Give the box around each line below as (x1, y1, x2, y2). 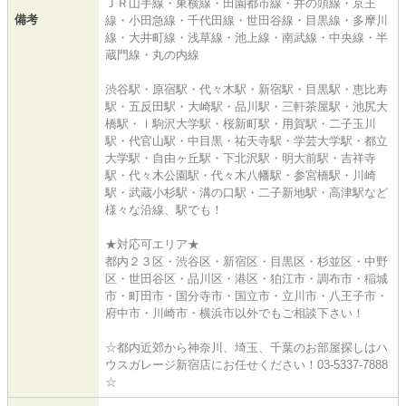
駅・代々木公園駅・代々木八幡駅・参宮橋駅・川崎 (105, 168, 376, 182)
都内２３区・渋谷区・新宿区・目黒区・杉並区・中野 (105, 254, 388, 268)
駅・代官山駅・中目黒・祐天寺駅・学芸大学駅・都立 (105, 133, 388, 148)
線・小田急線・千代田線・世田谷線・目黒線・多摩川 (105, 13, 388, 27)
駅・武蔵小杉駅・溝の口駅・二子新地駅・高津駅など (105, 185, 388, 199)
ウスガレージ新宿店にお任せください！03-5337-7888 (105, 357, 388, 372)
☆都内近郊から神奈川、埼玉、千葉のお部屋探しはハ (105, 340, 388, 354)
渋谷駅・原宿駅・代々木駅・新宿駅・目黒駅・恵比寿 (105, 82, 388, 96)
